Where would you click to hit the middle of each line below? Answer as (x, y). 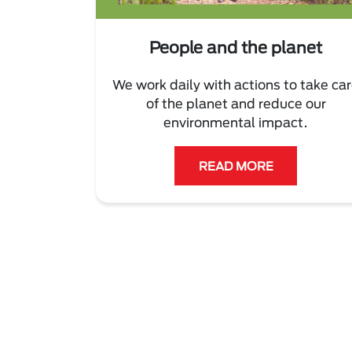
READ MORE (236, 165)
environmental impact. (236, 122)
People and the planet (236, 47)
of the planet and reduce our (236, 103)
